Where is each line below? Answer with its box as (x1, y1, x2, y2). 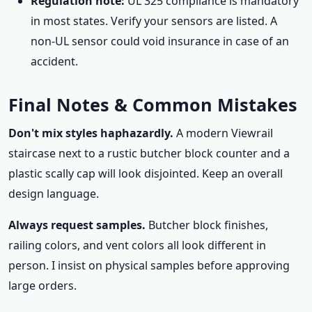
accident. (31, 54, 78, 69)
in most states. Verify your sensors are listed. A (31, 13, 277, 29)
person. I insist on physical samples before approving (8, 258, 290, 273)
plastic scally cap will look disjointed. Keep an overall (8, 166, 283, 181)
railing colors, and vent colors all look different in (8, 237, 266, 253)
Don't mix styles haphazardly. (8, 125, 173, 141)
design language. (8, 186, 99, 201)
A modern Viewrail (173, 125, 273, 141)
